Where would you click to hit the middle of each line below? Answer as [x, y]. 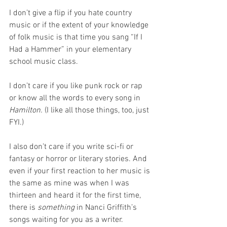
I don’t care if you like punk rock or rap [77, 86]
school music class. [45, 62]
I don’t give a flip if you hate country [71, 13]
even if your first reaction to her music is [81, 171]
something [56, 207]
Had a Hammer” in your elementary [71, 49]
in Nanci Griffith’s [107, 207]
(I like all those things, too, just [97, 110]
